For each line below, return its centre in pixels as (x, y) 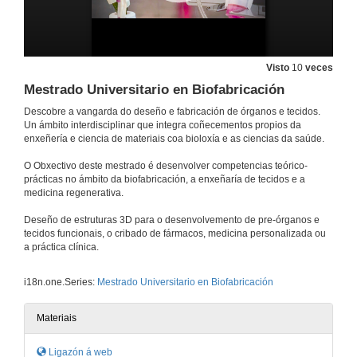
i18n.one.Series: (61, 282)
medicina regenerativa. (74, 193)
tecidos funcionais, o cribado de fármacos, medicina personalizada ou (175, 234)
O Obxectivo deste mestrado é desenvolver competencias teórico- (166, 166)
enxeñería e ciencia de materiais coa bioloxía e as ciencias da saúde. (174, 139)
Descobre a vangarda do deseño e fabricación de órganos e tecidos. (172, 112)
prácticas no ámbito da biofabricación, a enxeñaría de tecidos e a (165, 180)
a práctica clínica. (61, 247)
